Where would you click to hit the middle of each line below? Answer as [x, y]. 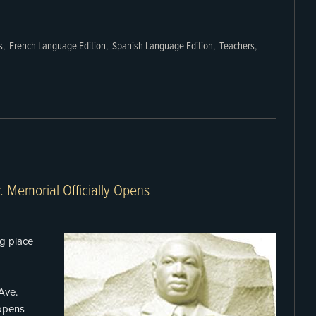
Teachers [237, 47]
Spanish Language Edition [163, 47]
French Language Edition [57, 47]
